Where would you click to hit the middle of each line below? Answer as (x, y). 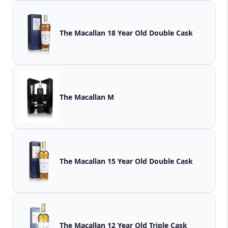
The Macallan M (87, 97)
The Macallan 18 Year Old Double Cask (126, 33)
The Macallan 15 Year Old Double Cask (126, 161)
